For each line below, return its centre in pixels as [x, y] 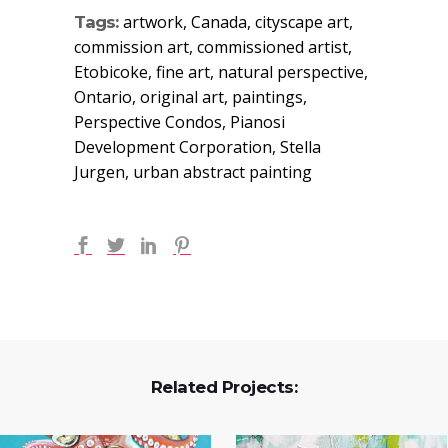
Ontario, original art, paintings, [190, 96]
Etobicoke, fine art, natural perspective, [221, 71]
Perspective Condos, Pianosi [179, 121]
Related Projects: [224, 386]
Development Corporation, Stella [197, 146]
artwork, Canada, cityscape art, [238, 21]
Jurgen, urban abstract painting [193, 171]
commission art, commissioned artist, [213, 46]
